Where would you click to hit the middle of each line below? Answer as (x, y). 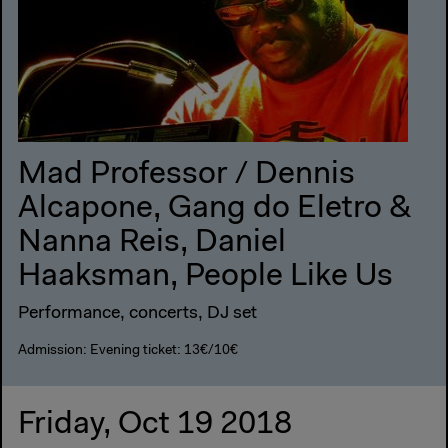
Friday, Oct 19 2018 (155, 425)
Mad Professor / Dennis (186, 175)
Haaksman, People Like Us (205, 277)
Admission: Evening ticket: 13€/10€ (128, 351)
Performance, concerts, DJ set (137, 314)
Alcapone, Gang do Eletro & (215, 209)
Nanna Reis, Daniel (152, 243)
